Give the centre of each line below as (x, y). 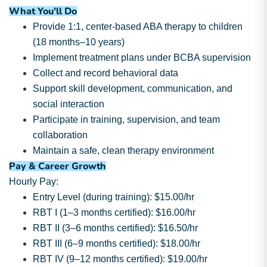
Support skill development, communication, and (133, 89)
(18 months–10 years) (79, 42)
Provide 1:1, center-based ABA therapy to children (138, 27)
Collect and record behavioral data (105, 73)
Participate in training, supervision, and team (126, 119)
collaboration (60, 135)
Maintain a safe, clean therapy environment (123, 150)
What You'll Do (43, 11)
